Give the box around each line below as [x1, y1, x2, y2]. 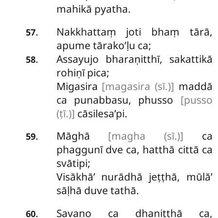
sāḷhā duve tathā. [56, 183, 139, 198]
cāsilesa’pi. [74, 106, 127, 120]
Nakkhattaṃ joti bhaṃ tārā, [56, 24, 213, 38]
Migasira [56, 79, 102, 93]
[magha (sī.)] [108, 129, 184, 143]
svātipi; [56, 156, 91, 170]
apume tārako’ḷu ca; [56, 38, 151, 52]
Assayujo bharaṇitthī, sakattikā [56, 52, 213, 66]
